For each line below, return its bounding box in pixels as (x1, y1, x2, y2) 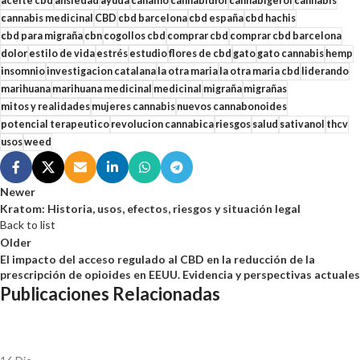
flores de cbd (169, 47, 231, 60)
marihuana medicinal (52, 83, 152, 96)
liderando (301, 65, 349, 78)
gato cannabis (257, 47, 324, 60)
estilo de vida (29, 47, 95, 60)
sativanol (280, 118, 325, 131)
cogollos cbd (104, 30, 166, 43)
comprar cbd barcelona (230, 30, 342, 43)
